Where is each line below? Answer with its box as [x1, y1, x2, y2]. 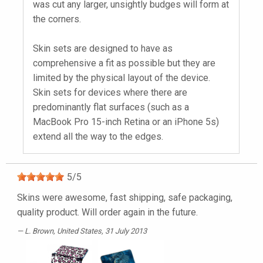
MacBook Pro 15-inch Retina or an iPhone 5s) [33, 116, 219, 128]
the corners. [33, 14, 81, 25]
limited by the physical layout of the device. [33, 72, 210, 84]
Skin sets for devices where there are [33, 87, 187, 99]
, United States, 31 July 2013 [53, 227, 147, 236]
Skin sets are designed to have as [33, 43, 173, 55]
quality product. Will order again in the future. [17, 207, 198, 218]
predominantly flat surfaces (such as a [33, 102, 189, 113]
